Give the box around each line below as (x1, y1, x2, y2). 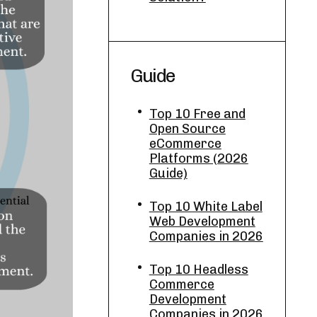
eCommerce (149, 136, 221, 151)
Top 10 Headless (149, 262, 248, 277)
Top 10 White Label (149, 199, 263, 214)
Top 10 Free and (149, 106, 246, 122)
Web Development (149, 214, 255, 229)
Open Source (149, 121, 226, 137)
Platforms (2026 (149, 151, 248, 166)
